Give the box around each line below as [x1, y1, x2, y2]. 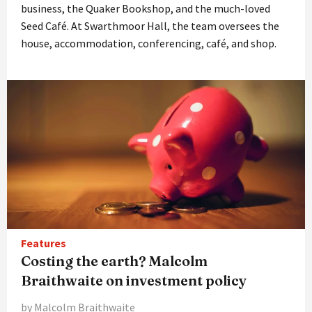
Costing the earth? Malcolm [21, 251, 208, 270]
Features [21, 235, 66, 250]
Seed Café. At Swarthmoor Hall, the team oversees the [21, 18, 279, 33]
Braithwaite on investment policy [21, 271, 247, 289]
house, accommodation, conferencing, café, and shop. [21, 36, 276, 50]
